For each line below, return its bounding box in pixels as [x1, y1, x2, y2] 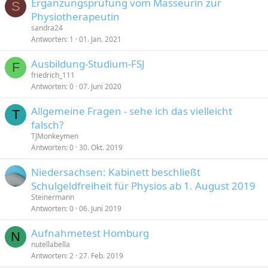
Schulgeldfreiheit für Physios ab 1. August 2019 [31, 179, 255, 193]
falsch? [31, 118, 63, 132]
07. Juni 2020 [79, 81, 121, 92]
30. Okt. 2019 [79, 142, 123, 153]
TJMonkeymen [31, 131, 78, 141]
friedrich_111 [31, 70, 75, 80]
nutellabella [31, 239, 70, 249]
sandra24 [31, 23, 63, 33]
